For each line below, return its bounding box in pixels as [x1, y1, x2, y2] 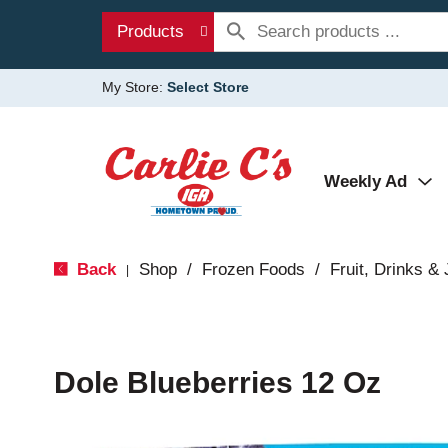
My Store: [102, 79, 167, 95]
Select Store [167, 79, 249, 95]
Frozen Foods [201, 260, 305, 279]
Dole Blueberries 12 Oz [53, 366, 381, 399]
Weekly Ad [324, 172, 407, 191]
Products [117, 22, 184, 41]
